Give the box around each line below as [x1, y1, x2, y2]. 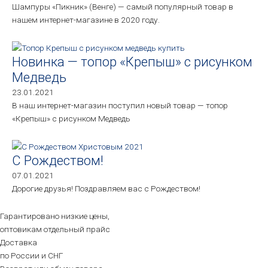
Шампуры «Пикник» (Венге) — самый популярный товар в [12, 1, 233, 11]
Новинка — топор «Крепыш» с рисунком [12, 54, 252, 69]
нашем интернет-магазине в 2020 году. [12, 14, 160, 25]
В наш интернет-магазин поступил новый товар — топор [12, 100, 228, 110]
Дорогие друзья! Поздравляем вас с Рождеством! [12, 184, 200, 194]
